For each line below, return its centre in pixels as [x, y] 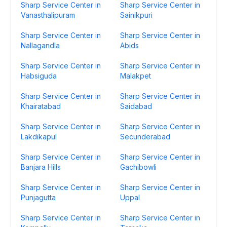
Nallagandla [40, 45]
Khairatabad [41, 106]
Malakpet [136, 76]
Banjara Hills [41, 167]
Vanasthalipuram [48, 15]
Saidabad [136, 106]
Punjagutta [38, 197]
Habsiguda [39, 76]
